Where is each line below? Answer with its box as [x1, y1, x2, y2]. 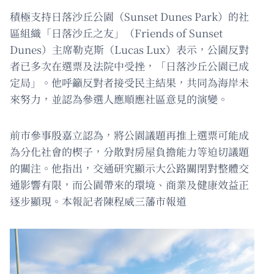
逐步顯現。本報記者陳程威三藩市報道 [10, 193, 187, 209]
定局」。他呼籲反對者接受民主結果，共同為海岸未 [10, 75, 249, 91]
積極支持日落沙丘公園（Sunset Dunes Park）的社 [10, 9, 249, 24]
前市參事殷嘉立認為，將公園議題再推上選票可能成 [10, 127, 249, 143]
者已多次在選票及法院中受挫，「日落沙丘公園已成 [10, 58, 249, 74]
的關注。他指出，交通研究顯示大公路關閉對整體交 [10, 160, 249, 176]
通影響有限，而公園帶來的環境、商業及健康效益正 [10, 177, 249, 193]
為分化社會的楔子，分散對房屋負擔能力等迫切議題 [10, 144, 249, 160]
